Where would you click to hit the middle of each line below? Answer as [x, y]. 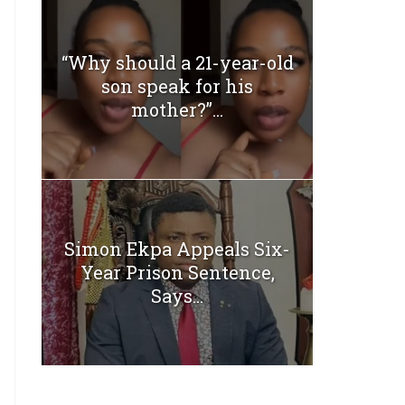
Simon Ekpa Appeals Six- [177, 249]
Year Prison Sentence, [177, 273]
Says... [177, 296]
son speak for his [177, 85]
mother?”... [177, 109]
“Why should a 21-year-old [177, 62]
